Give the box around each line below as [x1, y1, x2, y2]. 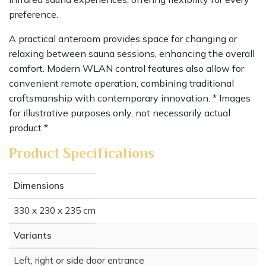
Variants [14, 230, 52, 242]
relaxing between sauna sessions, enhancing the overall [9, 47, 255, 60]
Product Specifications [9, 145, 154, 161]
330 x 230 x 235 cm [14, 205, 96, 217]
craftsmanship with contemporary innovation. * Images [9, 92, 251, 104]
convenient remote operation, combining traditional [9, 77, 234, 90]
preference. [9, 8, 58, 21]
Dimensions [14, 180, 64, 192]
